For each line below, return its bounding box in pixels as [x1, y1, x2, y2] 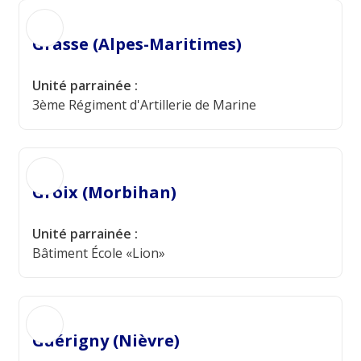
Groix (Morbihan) [32, 181, 176, 203]
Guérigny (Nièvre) [32, 330, 180, 351]
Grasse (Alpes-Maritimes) [32, 33, 242, 55]
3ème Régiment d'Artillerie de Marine [32, 96, 256, 114]
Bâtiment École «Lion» [32, 244, 165, 262]
